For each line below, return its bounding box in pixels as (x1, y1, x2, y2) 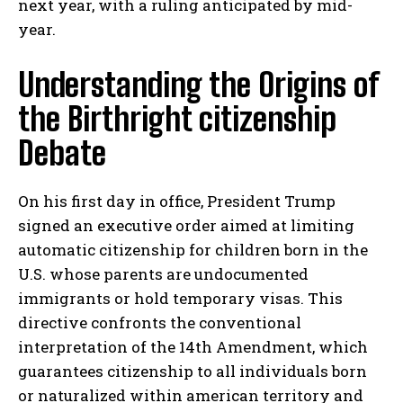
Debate (18, 134, 106, 174)
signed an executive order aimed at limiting (18, 215, 354, 237)
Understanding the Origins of (18, 66, 379, 105)
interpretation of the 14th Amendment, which (18, 336, 368, 358)
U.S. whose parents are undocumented (18, 264, 309, 285)
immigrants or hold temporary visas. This (18, 288, 343, 309)
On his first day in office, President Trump (18, 191, 336, 212)
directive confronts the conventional (18, 312, 301, 334)
